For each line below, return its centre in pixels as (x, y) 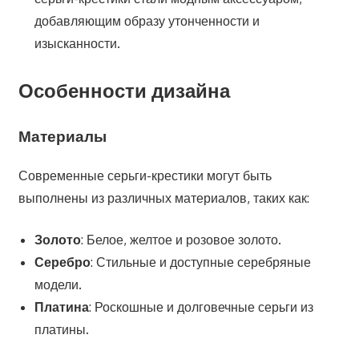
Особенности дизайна (124, 91)
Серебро (62, 262)
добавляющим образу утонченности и (147, 21)
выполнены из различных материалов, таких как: (163, 198)
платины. (61, 330)
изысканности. (77, 44)
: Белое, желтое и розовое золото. (181, 240)
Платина (61, 307)
